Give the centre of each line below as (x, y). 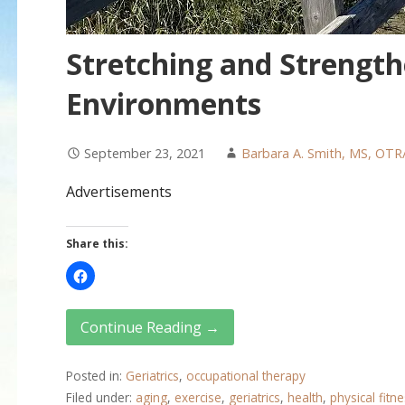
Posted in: (95, 375)
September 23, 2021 (144, 154)
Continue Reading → (150, 328)
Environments (163, 104)
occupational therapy (245, 375)
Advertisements (118, 192)
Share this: (97, 244)
